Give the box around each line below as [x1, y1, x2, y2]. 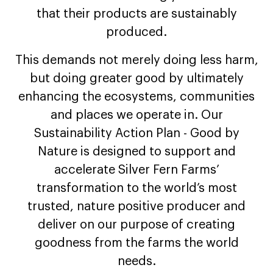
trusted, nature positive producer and [27, 200, 246, 213]
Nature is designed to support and [37, 146, 236, 158]
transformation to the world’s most [36, 182, 237, 195]
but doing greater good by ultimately [29, 73, 244, 85]
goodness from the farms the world [34, 237, 239, 250]
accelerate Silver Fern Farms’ [54, 164, 219, 177]
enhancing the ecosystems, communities [18, 91, 255, 104]
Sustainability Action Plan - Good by [34, 127, 239, 140]
